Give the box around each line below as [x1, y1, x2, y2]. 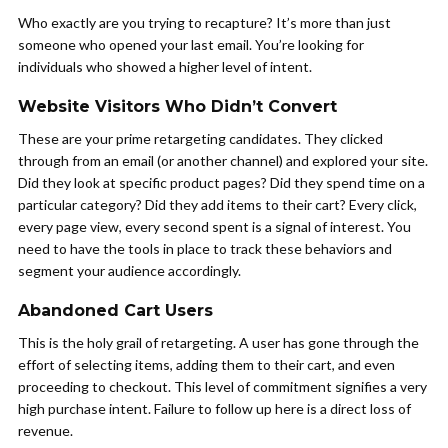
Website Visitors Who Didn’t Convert [18, 97, 337, 116]
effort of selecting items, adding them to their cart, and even [18, 356, 395, 373]
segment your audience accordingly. [18, 262, 241, 279]
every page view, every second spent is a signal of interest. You [18, 218, 411, 235]
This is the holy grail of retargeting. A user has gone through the [18, 334, 419, 351]
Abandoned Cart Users [18, 301, 213, 320]
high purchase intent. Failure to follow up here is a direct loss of [18, 400, 411, 417]
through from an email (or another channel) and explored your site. [18, 152, 428, 169]
